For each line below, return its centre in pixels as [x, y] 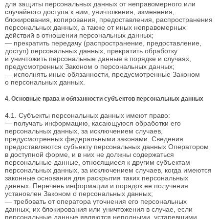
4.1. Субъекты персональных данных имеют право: [88, 115]
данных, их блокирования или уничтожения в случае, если [99, 209]
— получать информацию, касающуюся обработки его [93, 123]
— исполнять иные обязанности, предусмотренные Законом [102, 74]
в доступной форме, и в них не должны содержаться [89, 154]
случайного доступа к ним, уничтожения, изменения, [90, 11]
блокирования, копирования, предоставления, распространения [109, 19]
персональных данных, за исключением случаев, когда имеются [108, 170]
